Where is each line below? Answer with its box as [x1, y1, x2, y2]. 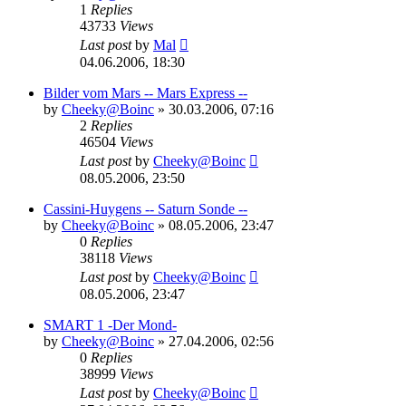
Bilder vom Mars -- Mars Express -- [43, 84, 247, 101]
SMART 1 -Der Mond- [43, 316, 177, 333]
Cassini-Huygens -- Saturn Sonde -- [43, 200, 247, 217]
